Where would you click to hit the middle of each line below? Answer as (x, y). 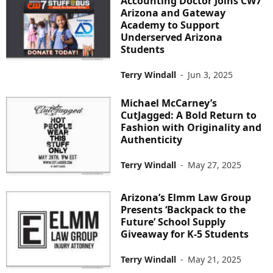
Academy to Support (170, 25)
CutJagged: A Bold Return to (189, 115)
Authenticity (152, 140)
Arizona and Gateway (173, 13)
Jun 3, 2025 (211, 75)
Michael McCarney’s (169, 103)
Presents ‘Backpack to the (183, 209)
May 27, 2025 (215, 165)
